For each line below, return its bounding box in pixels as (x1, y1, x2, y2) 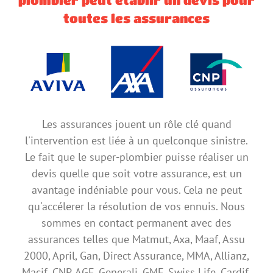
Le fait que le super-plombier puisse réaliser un (24, 149, 249, 164)
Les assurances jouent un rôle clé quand (41, 116, 232, 131)
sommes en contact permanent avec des (41, 215, 232, 230)
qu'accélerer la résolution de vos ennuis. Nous (28, 199, 245, 213)
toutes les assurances (63, 12, 210, 26)
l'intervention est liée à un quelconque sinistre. (25, 133, 248, 147)
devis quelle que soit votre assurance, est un (31, 166, 242, 180)
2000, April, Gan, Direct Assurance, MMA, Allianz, (24, 248, 249, 263)
